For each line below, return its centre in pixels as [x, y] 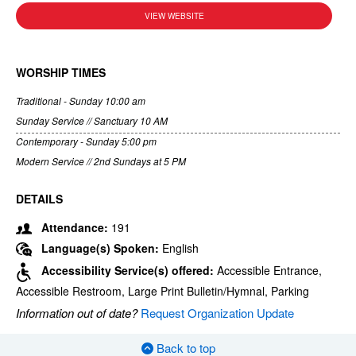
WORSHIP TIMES [61, 72]
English [180, 248]
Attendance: [75, 227]
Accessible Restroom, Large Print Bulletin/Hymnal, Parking [163, 291]
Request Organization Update [217, 313]
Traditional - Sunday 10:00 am [81, 101]
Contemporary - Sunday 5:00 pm [86, 141]
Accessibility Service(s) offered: [129, 271]
